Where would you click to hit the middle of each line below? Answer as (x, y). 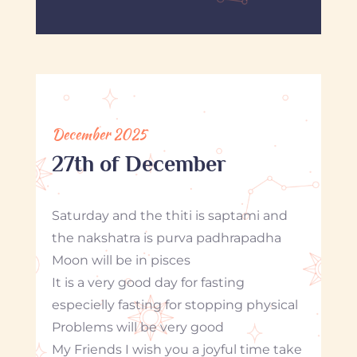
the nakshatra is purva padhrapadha (166, 237)
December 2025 (99, 134)
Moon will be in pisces (121, 260)
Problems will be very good (137, 327)
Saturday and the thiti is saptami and (169, 215)
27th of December (139, 163)
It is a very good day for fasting (148, 282)
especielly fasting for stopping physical (175, 304)
